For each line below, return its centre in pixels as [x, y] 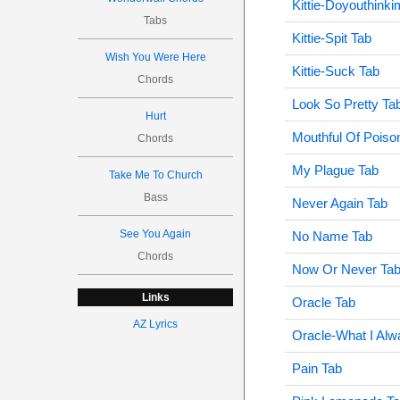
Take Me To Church [155, 175]
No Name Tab [332, 236]
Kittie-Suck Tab [335, 71]
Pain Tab [317, 368]
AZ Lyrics [156, 324]
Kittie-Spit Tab [331, 38]
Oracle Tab [323, 302]
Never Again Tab [339, 203]
